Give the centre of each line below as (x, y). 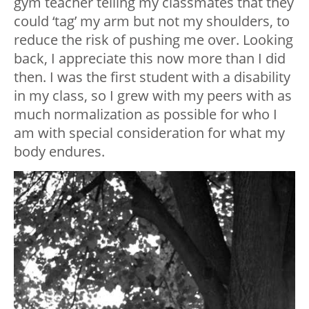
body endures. (59, 152)
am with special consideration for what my (149, 133)
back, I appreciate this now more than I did (150, 59)
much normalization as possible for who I (146, 114)
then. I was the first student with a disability (152, 77)
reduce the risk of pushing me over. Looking (153, 40)
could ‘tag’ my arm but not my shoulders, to (152, 21)
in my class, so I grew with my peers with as (153, 96)
